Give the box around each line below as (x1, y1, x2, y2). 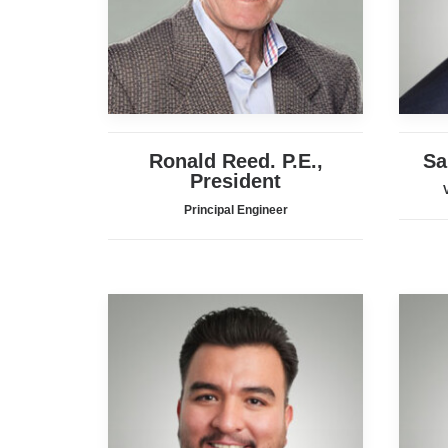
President (190, 170, 281, 192)
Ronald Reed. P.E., (148, 150, 323, 172)
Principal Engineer (183, 203, 288, 217)
